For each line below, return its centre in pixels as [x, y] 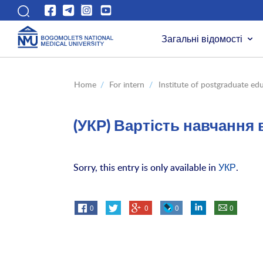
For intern [127, 85]
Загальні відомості [202, 38]
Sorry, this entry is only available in [146, 168]
